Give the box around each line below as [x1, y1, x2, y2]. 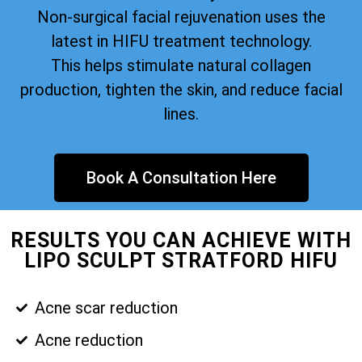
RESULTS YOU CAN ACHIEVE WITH [11, 229, 351, 253]
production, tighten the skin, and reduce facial [19, 79, 343, 99]
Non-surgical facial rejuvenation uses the [36, 6, 326, 27]
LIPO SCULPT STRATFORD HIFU [24, 249, 338, 273]
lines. [163, 103, 199, 124]
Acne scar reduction [34, 298, 178, 318]
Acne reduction [34, 330, 143, 351]
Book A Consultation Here [86, 168, 276, 188]
